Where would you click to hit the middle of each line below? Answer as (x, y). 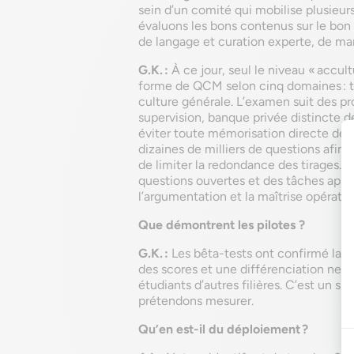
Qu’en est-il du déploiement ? (223, 329)
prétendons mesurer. (196, 301)
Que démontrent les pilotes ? (222, 225)
